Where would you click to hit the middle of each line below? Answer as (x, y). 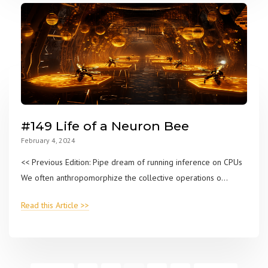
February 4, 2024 (48, 141)
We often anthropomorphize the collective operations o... (124, 178)
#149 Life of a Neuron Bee (105, 126)
